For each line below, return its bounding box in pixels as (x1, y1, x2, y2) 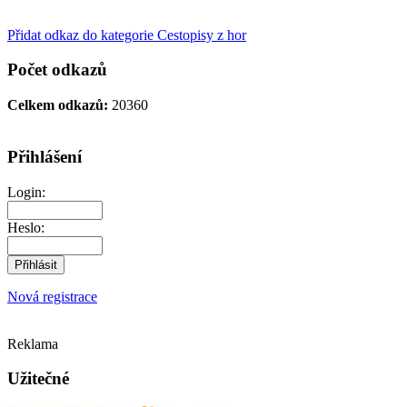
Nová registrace (7, 288, 97, 304)
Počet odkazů (7, 60, 107, 80)
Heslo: (7, 219, 45, 235)
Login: (7, 184, 45, 200)
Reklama (7, 335, 58, 352)
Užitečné (7, 369, 69, 389)
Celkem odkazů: (7, 97, 108, 114)
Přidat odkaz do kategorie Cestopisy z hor (7, 26, 246, 43)
